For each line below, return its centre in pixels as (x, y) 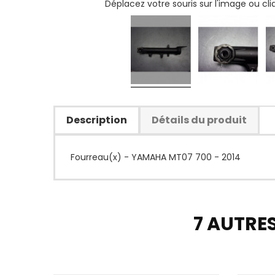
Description (97, 120)
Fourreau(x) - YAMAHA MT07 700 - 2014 (156, 157)
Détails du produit (199, 120)
